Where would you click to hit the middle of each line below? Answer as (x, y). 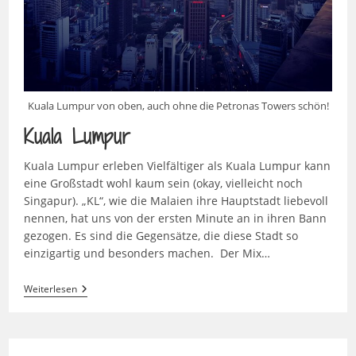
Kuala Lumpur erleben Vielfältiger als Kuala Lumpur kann (177, 165)
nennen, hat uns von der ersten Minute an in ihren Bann (175, 218)
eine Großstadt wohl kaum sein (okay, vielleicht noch (163, 183)
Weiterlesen (50, 288)
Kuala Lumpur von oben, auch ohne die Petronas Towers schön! (178, 105)
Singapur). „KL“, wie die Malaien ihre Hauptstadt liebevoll (176, 200)
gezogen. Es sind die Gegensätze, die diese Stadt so (161, 235)
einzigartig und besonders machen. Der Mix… (147, 253)
